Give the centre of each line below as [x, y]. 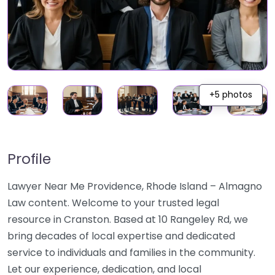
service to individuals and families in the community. [131, 253]
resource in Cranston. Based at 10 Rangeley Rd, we [128, 220]
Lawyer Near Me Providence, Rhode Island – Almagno [135, 187]
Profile [29, 159]
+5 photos [230, 95]
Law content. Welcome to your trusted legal [113, 203]
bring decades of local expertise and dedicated [121, 236]
